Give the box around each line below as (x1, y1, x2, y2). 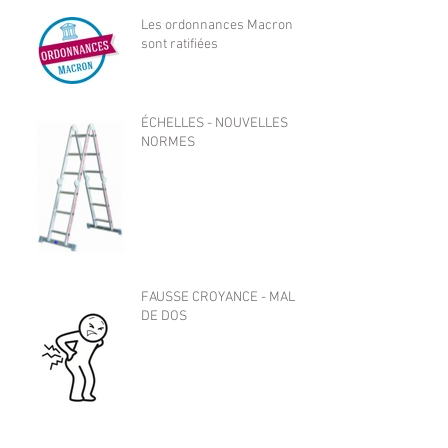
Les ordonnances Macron (141, 16, 293, 34)
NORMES (141, 133, 195, 151)
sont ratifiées (141, 35, 218, 53)
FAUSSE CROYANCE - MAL (141, 288, 295, 306)
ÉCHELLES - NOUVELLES (141, 114, 288, 132)
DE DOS (141, 307, 187, 325)
